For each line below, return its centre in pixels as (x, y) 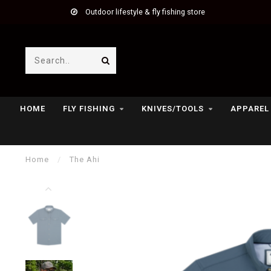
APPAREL (250, 109)
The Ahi (85, 159)
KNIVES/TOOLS (173, 109)
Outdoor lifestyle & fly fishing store (144, 12)
